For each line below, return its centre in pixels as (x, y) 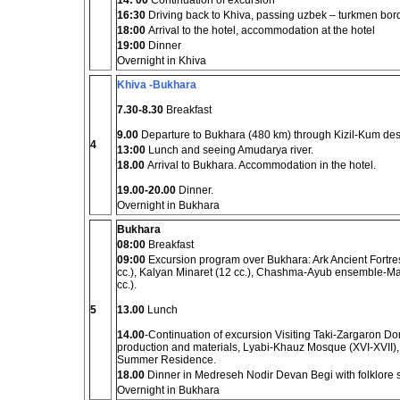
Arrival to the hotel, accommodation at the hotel (260, 30)
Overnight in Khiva (162, 61)
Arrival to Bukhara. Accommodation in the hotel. (260, 165)
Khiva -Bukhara (158, 85)
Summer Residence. (167, 360)
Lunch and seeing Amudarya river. (229, 150)
